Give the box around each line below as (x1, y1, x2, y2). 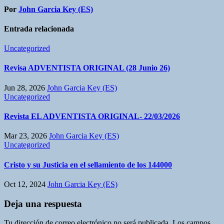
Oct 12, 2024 (4, 179, 47, 188)
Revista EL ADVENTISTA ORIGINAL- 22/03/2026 (4, 112, 180, 120)
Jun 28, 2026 (4, 83, 47, 92)
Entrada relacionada (4, 24, 74, 33)
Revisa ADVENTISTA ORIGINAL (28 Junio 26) (4, 63, 170, 72)
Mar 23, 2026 (4, 131, 49, 140)
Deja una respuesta (4, 198, 82, 209)
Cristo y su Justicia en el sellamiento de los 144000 (4, 160, 172, 169)
